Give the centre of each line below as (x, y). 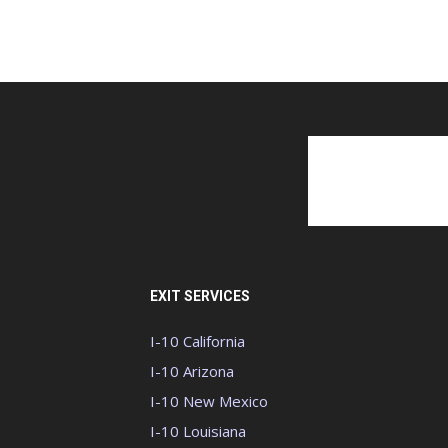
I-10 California (197, 341)
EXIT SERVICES (200, 296)
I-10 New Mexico (209, 401)
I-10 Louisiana (198, 431)
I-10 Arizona (192, 371)
